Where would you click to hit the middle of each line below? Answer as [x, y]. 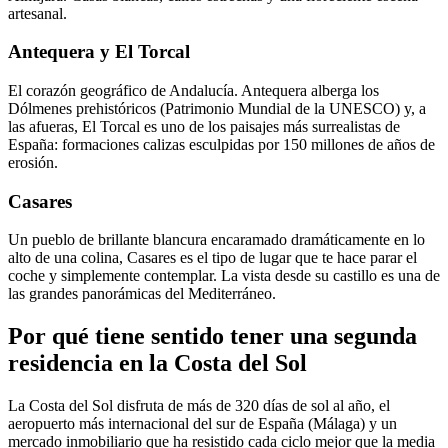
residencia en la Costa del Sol [157, 363]
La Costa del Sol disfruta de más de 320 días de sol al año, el [199, 406]
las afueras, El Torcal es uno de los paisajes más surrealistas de [204, 126]
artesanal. [37, 13]
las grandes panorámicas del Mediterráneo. [142, 294]
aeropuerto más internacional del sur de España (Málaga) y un [202, 424]
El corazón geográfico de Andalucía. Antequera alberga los [193, 90]
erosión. [33, 162]
